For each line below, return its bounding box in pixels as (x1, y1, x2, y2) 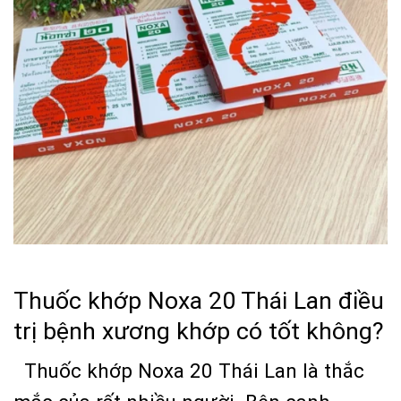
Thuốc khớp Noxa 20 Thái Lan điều (13, 286, 384, 315)
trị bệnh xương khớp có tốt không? (13, 316, 383, 346)
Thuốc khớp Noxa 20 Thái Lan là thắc (13, 358, 364, 382)
